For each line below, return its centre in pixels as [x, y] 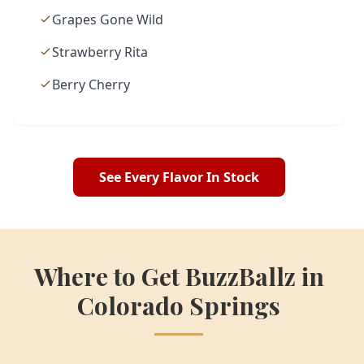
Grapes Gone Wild [108, 20]
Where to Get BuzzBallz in [179, 277]
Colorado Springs [179, 306]
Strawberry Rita [100, 52]
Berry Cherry [91, 85]
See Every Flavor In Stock [179, 178]
